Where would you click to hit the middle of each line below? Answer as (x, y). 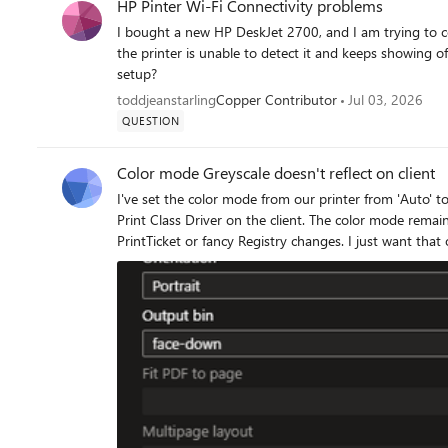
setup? (137, 73)
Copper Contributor (276, 99)
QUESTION (150, 120)
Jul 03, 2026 (385, 99)
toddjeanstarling (166, 99)
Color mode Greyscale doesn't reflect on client (276, 172)
